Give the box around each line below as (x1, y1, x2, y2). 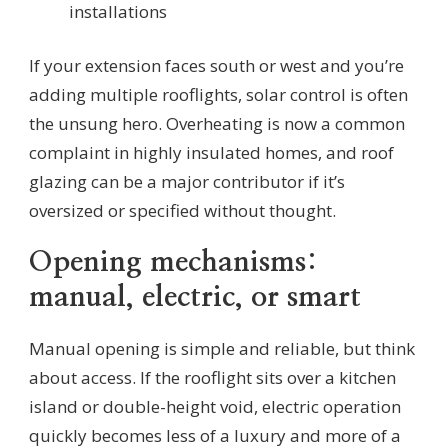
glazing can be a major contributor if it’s (29, 170, 345, 194)
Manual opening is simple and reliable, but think (29, 336, 415, 360)
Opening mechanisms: (29, 248, 318, 278)
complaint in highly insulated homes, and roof (29, 141, 394, 165)
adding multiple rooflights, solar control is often (29, 83, 408, 107)
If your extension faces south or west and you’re (29, 54, 404, 78)
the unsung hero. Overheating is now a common (29, 112, 405, 136)
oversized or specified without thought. (29, 199, 336, 223)
